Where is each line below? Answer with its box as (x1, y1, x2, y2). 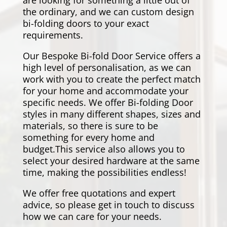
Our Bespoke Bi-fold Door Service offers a (22, 50, 201, 62)
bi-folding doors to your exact (22, 17, 149, 30)
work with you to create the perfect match (22, 73, 201, 86)
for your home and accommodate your (22, 85, 188, 97)
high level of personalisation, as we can (22, 61, 191, 74)
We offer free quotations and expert (22, 187, 175, 200)
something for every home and (22, 131, 155, 144)
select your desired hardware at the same (22, 155, 200, 167)
